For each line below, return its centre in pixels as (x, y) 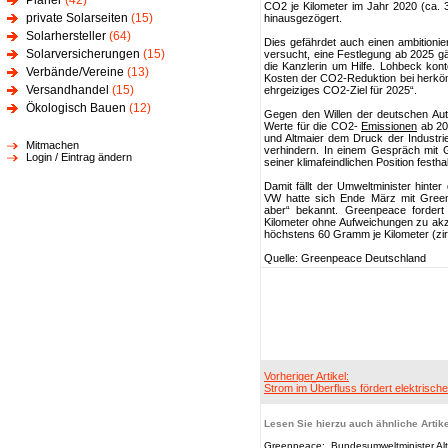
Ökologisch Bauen (76, 108)
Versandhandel (67, 90)
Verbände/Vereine (75, 72)
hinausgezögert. (304, 18)
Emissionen (389, 126)
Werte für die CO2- (312, 126)
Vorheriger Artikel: (306, 376)
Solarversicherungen (83, 54)
